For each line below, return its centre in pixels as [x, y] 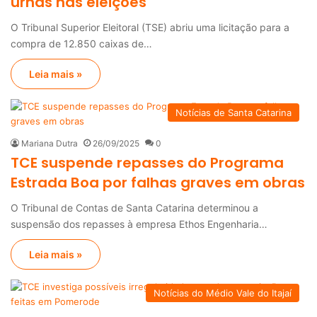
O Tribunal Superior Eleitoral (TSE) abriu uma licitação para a [150, 27]
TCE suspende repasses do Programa [147, 162]
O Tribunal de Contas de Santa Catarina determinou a [134, 207]
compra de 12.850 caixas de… [81, 43]
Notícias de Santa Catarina [234, 112]
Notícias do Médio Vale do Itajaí [223, 293]
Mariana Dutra [50, 143]
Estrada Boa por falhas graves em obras [158, 182]
